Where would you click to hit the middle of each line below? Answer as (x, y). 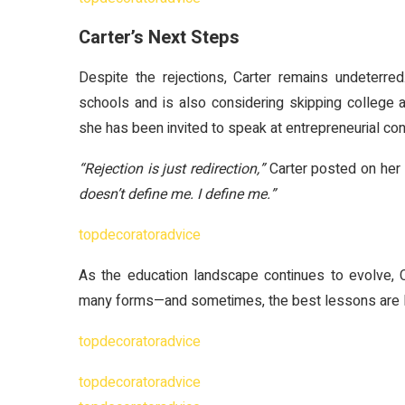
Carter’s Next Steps (159, 38)
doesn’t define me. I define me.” (177, 194)
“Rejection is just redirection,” (172, 169)
